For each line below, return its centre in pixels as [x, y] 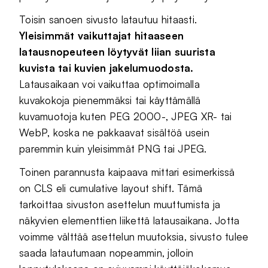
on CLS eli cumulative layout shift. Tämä [111, 188]
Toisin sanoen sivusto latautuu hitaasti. [108, 19]
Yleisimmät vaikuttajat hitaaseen [102, 35]
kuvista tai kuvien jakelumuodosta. [106, 68]
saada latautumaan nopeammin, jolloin [106, 252]
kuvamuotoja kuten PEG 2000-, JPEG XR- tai [126, 116]
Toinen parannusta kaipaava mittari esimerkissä [127, 172]
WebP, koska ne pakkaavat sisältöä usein [114, 132]
